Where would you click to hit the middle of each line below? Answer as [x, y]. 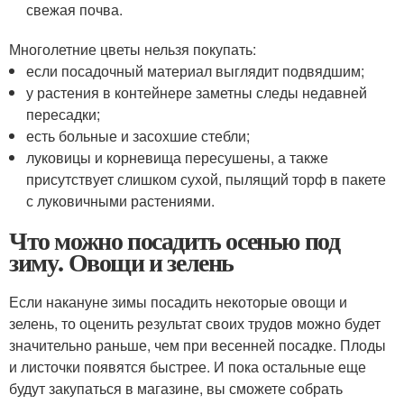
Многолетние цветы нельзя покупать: [133, 49]
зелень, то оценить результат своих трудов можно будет [195, 323]
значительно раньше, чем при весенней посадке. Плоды [197, 344]
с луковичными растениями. [121, 200]
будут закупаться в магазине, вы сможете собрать [176, 388]
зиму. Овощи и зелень [122, 262]
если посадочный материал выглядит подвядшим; [196, 70]
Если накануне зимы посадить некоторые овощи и [178, 301]
